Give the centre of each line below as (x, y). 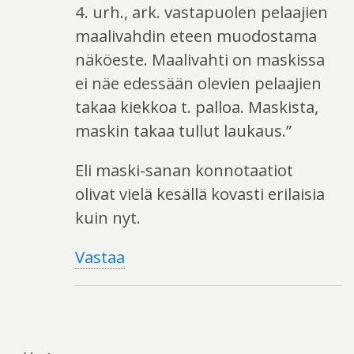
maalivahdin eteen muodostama (196, 36)
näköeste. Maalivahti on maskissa (200, 60)
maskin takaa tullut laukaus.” (183, 131)
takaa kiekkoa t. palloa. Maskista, (197, 107)
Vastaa (100, 257)
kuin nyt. (108, 218)
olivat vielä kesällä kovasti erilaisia (200, 194)
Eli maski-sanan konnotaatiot (184, 170)
